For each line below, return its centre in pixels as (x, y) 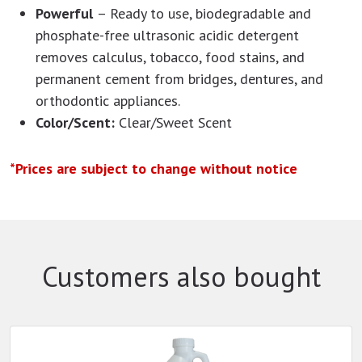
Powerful (66, 13)
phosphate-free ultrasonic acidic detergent (167, 35)
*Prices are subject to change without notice (154, 168)
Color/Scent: (77, 122)
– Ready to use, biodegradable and (204, 13)
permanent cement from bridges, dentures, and (179, 79)
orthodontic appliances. (108, 101)
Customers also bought (181, 277)
